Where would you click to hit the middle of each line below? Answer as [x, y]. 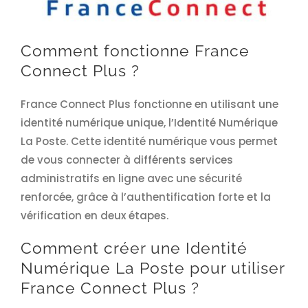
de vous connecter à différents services [126, 160]
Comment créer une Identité [134, 249]
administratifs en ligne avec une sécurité [131, 179]
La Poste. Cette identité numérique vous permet [149, 142]
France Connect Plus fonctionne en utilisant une [149, 104]
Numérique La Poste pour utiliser [152, 268]
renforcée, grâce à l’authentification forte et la [145, 197]
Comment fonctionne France [135, 51]
